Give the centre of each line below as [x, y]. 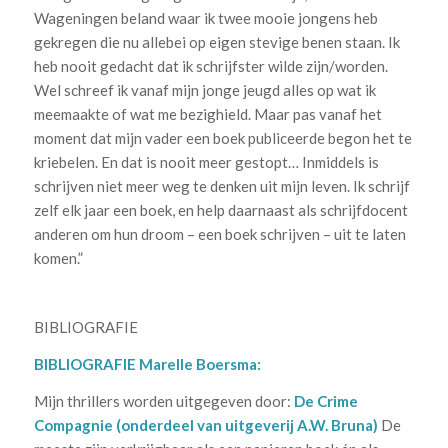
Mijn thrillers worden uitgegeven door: [163, 400]
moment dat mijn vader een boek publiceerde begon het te [222, 137]
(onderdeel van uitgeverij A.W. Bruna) [246, 424]
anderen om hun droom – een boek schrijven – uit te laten [219, 233]
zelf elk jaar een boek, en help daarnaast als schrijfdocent [220, 209]
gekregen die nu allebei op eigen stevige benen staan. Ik [216, 41]
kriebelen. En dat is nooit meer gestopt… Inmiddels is [206, 161]
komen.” [58, 257]
